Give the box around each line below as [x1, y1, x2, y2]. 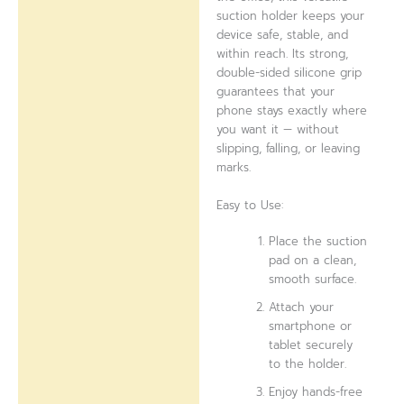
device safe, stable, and [216, 26, 349, 44]
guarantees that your [216, 83, 335, 101]
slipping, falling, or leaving [216, 140, 361, 158]
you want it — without [216, 121, 340, 139]
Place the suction [269, 232, 368, 250]
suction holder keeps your [216, 7, 365, 25]
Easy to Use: [216, 196, 284, 214]
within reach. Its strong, [216, 45, 349, 63]
